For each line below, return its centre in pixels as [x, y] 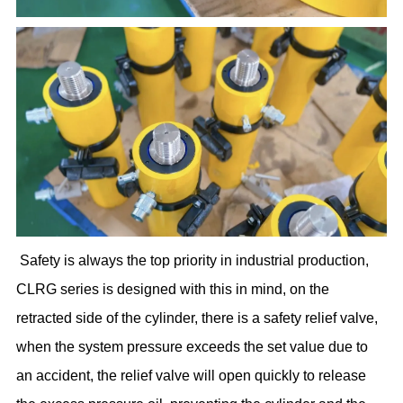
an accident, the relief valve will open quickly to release [192, 375]
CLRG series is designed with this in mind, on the [173, 289]
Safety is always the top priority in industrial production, [195, 260]
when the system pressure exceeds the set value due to [193, 346]
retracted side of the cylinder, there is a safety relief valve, [197, 318]
